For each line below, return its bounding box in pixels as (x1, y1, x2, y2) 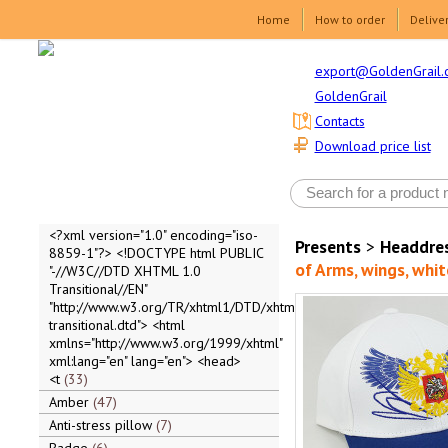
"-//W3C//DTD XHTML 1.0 (48, 262, 201, 280)
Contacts (314, 112, 365, 131)
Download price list (314, 137, 431, 156)
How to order (315, 12, 385, 27)
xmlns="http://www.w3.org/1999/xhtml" (48, 334, 282, 352)
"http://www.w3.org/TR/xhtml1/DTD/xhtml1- (48, 298, 312, 316)
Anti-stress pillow (48, 416, 156, 434)
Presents (294, 235, 361, 258)
